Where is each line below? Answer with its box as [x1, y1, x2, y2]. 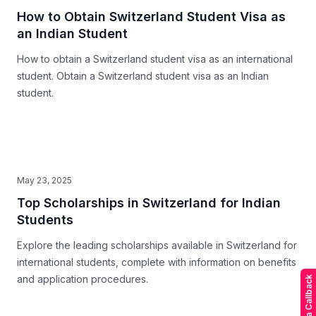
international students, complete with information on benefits [17, 256, 296, 268]
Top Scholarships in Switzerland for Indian [17, 195, 281, 210]
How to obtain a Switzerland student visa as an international [17, 53, 293, 65]
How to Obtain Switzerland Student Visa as [17, 9, 286, 24]
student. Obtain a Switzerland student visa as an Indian [17, 70, 269, 82]
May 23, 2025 [17, 175, 72, 186]
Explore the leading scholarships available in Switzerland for [17, 239, 297, 251]
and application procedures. [17, 273, 148, 285]
